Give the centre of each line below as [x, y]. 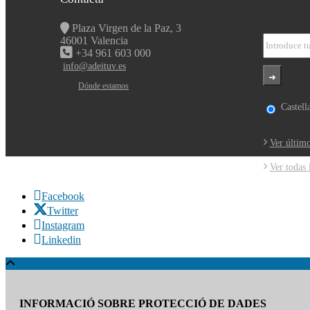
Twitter [63, 211]
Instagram [63, 226]
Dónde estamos [103, 85]
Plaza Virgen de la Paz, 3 [125, 28]
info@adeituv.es [94, 66]
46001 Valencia [94, 40]
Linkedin [61, 240]
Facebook [63, 197]
